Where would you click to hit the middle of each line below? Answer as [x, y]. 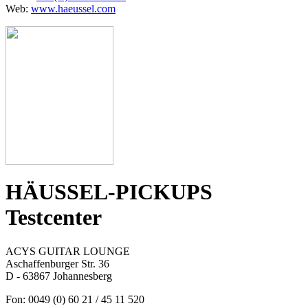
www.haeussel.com [73, 8]
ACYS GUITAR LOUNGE [68, 251]
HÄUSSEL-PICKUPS [109, 192]
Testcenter [54, 218]
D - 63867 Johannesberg [59, 276]
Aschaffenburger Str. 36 [57, 263]
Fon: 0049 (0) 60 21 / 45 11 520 [75, 299]
